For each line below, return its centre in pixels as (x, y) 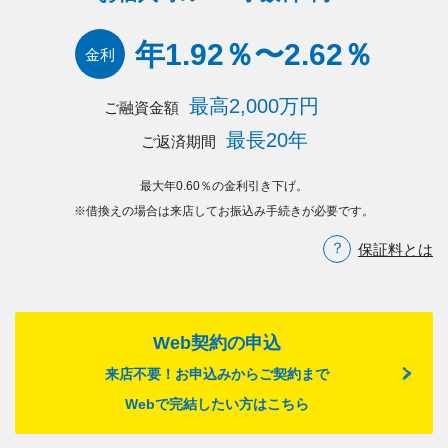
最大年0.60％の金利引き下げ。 (224, 185)
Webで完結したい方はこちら (216, 403)
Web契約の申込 (216, 342)
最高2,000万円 (254, 105)
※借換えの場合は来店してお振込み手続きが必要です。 (224, 210)
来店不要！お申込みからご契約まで (216, 373)
